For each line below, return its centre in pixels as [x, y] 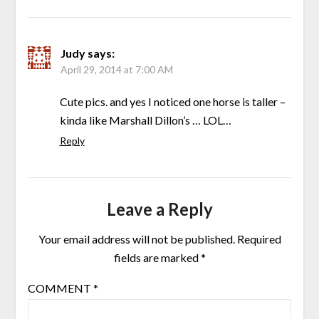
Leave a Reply [159, 209]
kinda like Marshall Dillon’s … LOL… [145, 120]
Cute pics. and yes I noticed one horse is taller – [172, 102]
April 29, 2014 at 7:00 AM [116, 70]
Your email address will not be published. [136, 239]
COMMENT [60, 288]
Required [259, 239]
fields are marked [157, 258]
